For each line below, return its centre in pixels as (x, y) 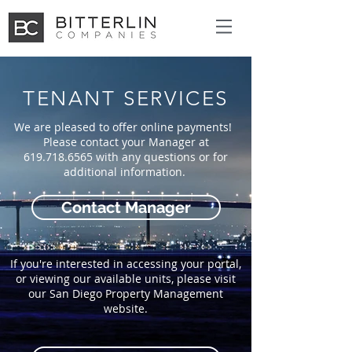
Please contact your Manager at (126, 142)
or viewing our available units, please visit (126, 279)
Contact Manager (126, 207)
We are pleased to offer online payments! (126, 127)
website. (126, 308)
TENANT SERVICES (126, 99)
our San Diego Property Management (126, 293)
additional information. (126, 172)
